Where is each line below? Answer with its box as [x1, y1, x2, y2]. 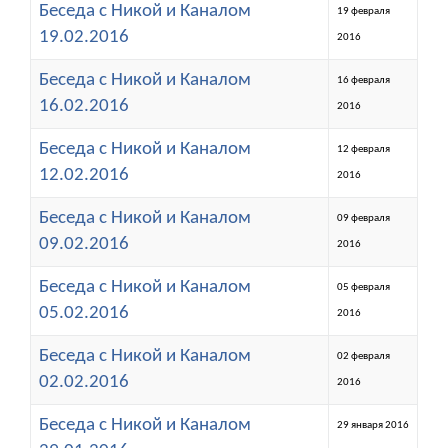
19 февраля [337, 5, 390, 17]
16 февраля [337, 74, 390, 86]
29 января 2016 [337, 419, 409, 431]
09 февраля [337, 212, 390, 224]
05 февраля [337, 281, 390, 293]
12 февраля [337, 143, 390, 155]
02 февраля [337, 350, 390, 362]
